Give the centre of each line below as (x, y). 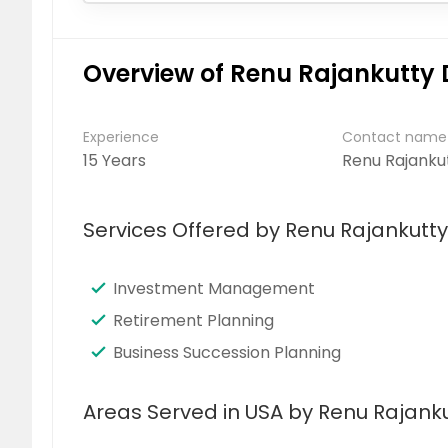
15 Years (114, 160)
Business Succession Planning (227, 352)
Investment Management (214, 288)
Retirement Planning (193, 320)
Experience (121, 137)
